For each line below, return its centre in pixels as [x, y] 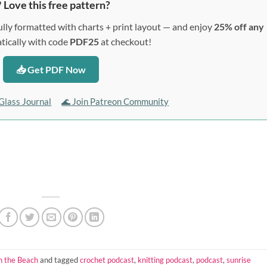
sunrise [239, 260]
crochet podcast [107, 260]
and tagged [59, 260]
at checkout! [125, 42]
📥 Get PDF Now [51, 70]
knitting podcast [165, 260]
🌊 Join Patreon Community [115, 102]
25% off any [239, 27]
